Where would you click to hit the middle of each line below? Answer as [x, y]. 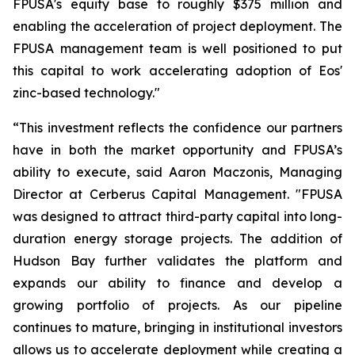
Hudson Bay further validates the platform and [177, 261]
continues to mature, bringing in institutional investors [177, 327]
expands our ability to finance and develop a [177, 283]
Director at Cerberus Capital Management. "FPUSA [177, 194]
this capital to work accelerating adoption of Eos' [177, 71]
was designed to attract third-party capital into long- [177, 216]
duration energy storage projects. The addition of [177, 239]
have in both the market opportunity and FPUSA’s [177, 150]
